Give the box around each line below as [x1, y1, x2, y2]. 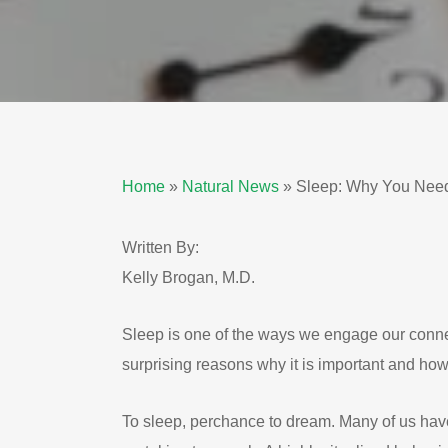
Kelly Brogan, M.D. [122, 269, 255, 286]
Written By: [122, 239, 199, 256]
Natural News [182, 178, 279, 195]
